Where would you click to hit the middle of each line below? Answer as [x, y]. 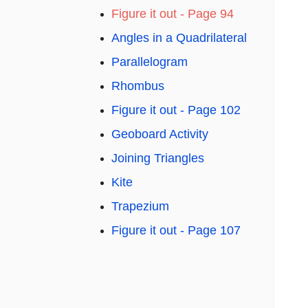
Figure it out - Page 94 [173, 14]
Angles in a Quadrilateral [179, 38]
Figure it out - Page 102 [176, 110]
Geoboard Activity [160, 134]
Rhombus [138, 86]
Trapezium [140, 207]
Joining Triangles [158, 158]
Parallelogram [150, 62]
